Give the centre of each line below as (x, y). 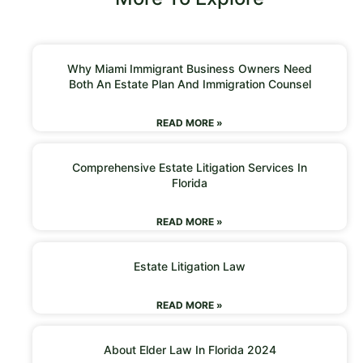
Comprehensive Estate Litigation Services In (190, 167)
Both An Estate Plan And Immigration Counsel (190, 83)
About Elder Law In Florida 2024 (190, 349)
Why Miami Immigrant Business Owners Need (190, 68)
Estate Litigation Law (190, 266)
